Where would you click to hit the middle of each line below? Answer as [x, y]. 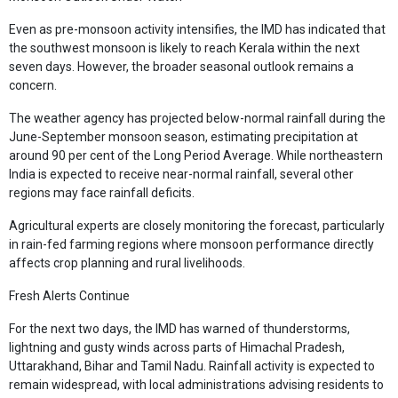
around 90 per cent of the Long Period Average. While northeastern [196, 156]
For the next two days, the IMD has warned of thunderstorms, [179, 329]
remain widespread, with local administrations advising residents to [196, 385]
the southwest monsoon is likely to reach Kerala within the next [184, 48]
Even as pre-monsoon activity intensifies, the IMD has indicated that [197, 30]
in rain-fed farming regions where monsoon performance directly [191, 245]
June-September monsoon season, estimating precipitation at [183, 137]
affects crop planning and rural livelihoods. [127, 263]
